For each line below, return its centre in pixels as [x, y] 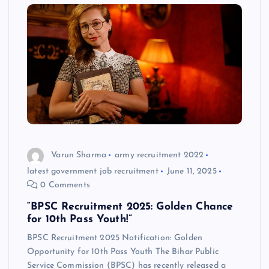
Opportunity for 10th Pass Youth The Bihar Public [123, 252]
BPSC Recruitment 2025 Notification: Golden [115, 238]
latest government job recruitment [93, 171]
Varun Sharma [79, 156]
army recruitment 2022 [159, 156]
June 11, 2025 [192, 171]
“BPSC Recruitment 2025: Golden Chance [130, 207]
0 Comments [64, 185]
